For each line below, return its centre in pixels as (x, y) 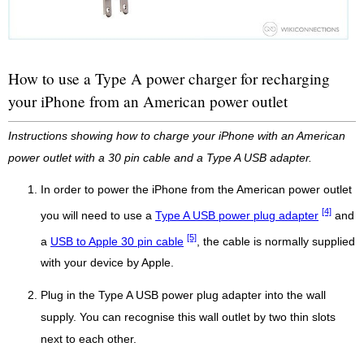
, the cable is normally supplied (276, 241)
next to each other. (89, 340)
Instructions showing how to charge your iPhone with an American (177, 136)
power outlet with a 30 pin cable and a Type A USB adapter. (160, 158)
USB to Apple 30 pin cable (117, 241)
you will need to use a (98, 215)
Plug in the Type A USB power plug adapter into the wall (183, 296)
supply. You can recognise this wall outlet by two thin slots (188, 318)
